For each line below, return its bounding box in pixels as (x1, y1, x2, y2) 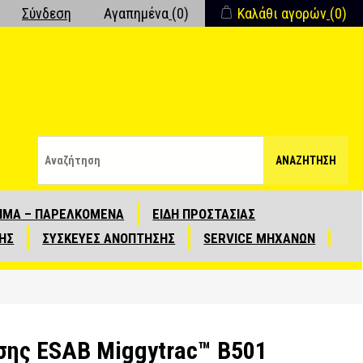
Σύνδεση (22, 5, 71, 22)
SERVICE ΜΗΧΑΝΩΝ (203, 230, 316, 246)
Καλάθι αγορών (237, 5, 327, 22)
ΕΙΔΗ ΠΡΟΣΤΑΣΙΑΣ (152, 206, 256, 222)
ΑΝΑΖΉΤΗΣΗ (275, 153, 336, 167)
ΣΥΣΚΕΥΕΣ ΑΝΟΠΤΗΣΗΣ (42, 230, 176, 246)
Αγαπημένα (104, 5, 169, 22)
